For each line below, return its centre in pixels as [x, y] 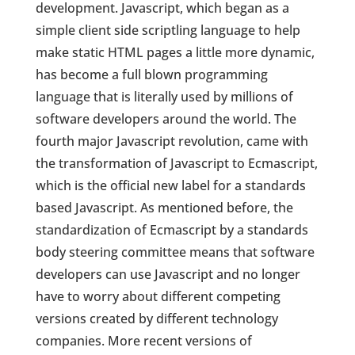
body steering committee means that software [175, 252]
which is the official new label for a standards [170, 186]
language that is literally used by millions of [164, 97]
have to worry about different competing [158, 297]
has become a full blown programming [151, 75]
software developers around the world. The [166, 119]
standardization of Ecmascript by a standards [172, 230]
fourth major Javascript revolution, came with [172, 141]
